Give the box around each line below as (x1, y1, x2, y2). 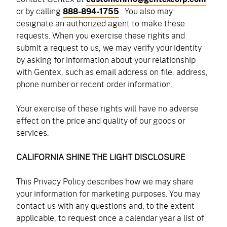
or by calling (16, 5, 63, 17)
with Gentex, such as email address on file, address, (16, 66, 208, 78)
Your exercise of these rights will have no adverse (16, 102, 199, 114)
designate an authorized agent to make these (16, 17, 185, 29)
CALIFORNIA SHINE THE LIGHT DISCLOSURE (16, 151, 185, 163)
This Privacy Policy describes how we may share (16, 175, 194, 187)
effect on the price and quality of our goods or (16, 115, 185, 126)
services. (16, 127, 49, 138)
